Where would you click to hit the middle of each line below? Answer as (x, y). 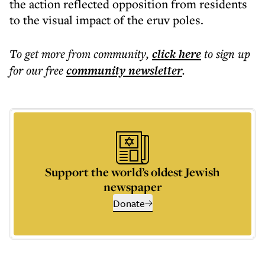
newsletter (154, 70)
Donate (129, 203)
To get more (39, 54)
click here (177, 54)
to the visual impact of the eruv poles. (106, 20)
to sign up (227, 54)
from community (107, 54)
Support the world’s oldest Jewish (132, 172)
